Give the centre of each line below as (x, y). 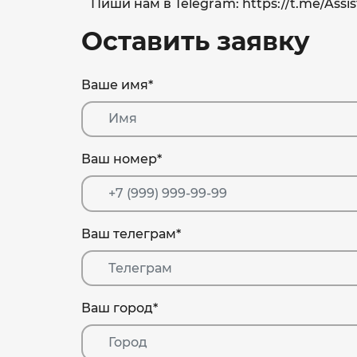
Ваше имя (115, 84)
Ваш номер (119, 159)
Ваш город (117, 308)
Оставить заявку (196, 41)
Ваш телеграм (129, 233)
